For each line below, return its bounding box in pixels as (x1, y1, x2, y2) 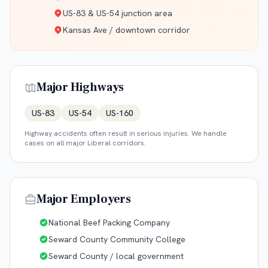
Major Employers (36, 191, 131, 208)
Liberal (87, 138, 111, 148)
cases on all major (25, 138, 87, 148)
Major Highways (36, 80, 124, 96)
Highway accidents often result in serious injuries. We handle (25, 129, 227, 139)
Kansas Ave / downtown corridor (63, 25, 190, 36)
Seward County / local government (48, 251, 184, 262)
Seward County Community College (48, 234, 185, 245)
